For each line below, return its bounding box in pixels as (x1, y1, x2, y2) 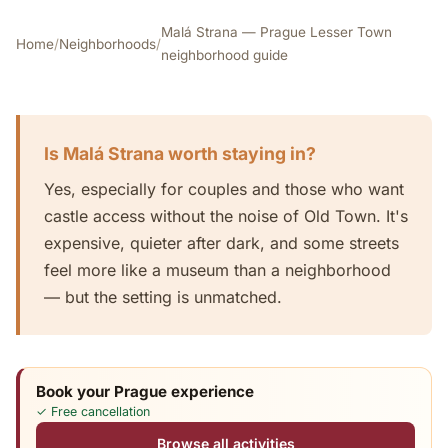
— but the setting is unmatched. (44, 287, 282, 307)
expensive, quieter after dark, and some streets (44, 233, 399, 253)
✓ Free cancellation (36, 403, 150, 419)
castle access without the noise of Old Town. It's (44, 206, 408, 226)
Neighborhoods (59, 35, 156, 52)
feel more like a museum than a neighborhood (44, 260, 391, 280)
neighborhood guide (161, 47, 288, 63)
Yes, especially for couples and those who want (44, 179, 404, 199)
